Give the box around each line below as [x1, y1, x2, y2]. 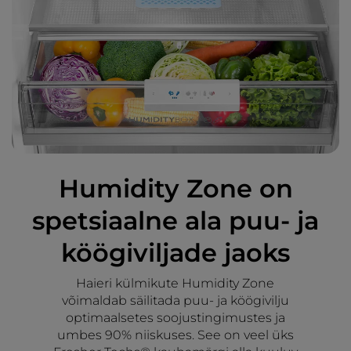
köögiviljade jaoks [61, 237, 290, 269]
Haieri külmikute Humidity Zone [76, 276, 275, 291]
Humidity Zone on [58, 173, 293, 204]
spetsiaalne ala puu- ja [32, 205, 319, 237]
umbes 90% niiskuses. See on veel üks [56, 327, 294, 343]
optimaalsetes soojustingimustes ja [65, 310, 285, 326]
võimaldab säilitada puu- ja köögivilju [61, 293, 289, 309]
